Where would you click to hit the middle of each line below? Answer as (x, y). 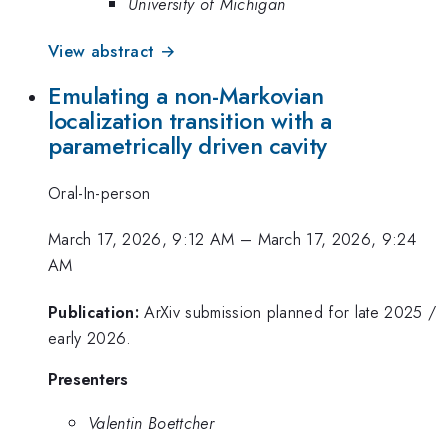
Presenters (88, 379)
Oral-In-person (99, 192)
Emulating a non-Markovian (186, 96)
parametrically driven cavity (187, 146)
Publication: (93, 311)
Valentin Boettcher (151, 422)
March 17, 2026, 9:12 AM (141, 239)
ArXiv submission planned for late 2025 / (290, 311)
